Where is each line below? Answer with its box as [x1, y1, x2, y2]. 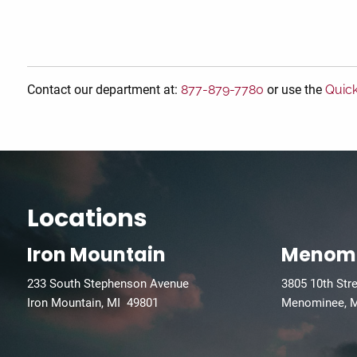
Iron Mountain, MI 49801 [27, 296, 159, 311]
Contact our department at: [27, 82, 182, 98]
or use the [264, 82, 326, 98]
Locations [27, 202, 148, 236]
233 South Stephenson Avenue [27, 277, 190, 292]
